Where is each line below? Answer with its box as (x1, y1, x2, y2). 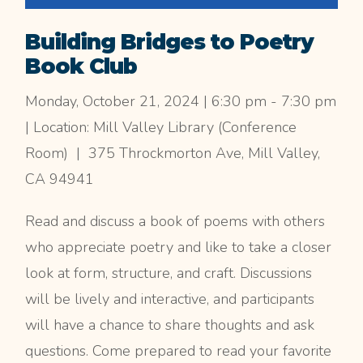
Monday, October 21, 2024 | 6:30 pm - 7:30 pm (25, 92, 337, 112)
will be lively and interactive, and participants (25, 289, 315, 310)
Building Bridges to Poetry (25, 29, 314, 56)
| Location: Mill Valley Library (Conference (25, 117, 297, 138)
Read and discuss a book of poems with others (25, 211, 326, 232)
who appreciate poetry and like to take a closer (25, 237, 332, 258)
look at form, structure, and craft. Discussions (25, 263, 313, 284)
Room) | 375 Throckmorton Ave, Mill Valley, (25, 143, 321, 164)
